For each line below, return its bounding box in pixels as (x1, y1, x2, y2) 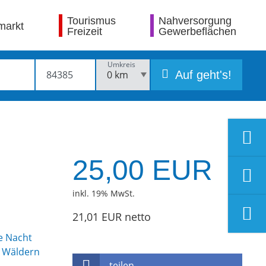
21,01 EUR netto (72, 210, 151, 224)
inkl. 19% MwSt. (72, 188, 135, 199)
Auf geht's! (172, 68, 232, 81)
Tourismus (66, 14, 116, 27)
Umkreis (107, 59, 135, 69)
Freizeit (66, 25, 102, 37)
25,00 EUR (72, 154, 213, 186)
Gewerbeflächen (158, 25, 236, 37)
